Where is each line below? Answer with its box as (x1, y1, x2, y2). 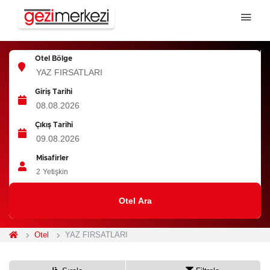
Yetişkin (43, 168, 68, 176)
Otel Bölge (34, 55, 72, 62)
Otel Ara (118, 196, 152, 206)
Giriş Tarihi (34, 88, 72, 95)
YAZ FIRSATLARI (65, 230, 128, 239)
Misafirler (36, 154, 69, 162)
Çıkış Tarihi (34, 121, 73, 128)
